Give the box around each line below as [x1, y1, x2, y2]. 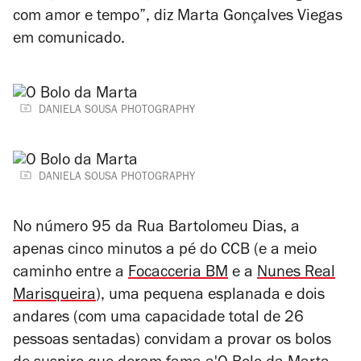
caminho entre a [13, 266, 128, 282]
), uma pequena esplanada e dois [96, 288, 325, 305]
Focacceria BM [128, 266, 228, 282]
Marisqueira [13, 288, 96, 305]
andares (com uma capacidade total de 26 [13, 311, 304, 327]
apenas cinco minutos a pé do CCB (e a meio [13, 243, 317, 259]
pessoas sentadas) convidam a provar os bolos [13, 334, 331, 350]
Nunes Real [257, 266, 335, 282]
